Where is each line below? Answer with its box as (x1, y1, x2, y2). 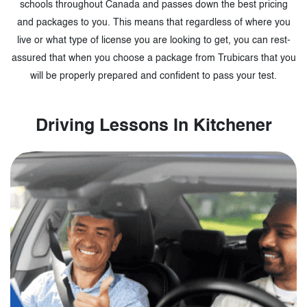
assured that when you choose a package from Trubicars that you (11, 53, 296, 63)
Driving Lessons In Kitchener (35, 118, 272, 135)
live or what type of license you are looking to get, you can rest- (16, 36, 291, 45)
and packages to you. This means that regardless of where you (16, 18, 291, 27)
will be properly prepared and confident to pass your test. (30, 71, 277, 81)
